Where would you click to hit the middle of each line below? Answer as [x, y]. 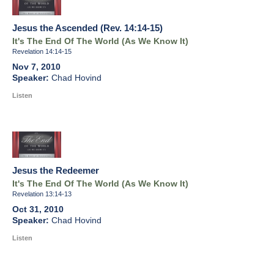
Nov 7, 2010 [36, 67]
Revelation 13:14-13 [42, 194]
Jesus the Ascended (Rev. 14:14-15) [87, 28]
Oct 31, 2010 [38, 210]
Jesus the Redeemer [56, 171]
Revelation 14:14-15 [42, 52]
